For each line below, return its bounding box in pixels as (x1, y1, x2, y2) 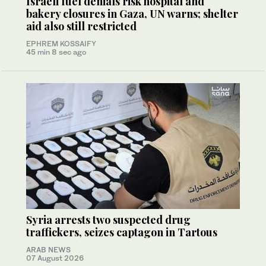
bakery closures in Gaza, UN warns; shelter (26, 6, 238, 21)
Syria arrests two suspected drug (26, 212, 191, 227)
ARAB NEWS (26, 245, 71, 254)
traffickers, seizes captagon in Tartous (26, 224, 217, 239)
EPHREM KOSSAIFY (26, 39, 96, 48)
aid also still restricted (26, 18, 137, 33)
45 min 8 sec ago (26, 47, 86, 56)
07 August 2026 (26, 253, 84, 262)
